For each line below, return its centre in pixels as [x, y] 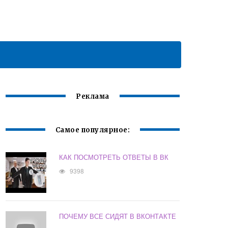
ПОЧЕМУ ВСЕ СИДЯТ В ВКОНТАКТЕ [118, 216]
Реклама [93, 97]
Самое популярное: [93, 130]
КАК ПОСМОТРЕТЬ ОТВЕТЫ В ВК [114, 157]
